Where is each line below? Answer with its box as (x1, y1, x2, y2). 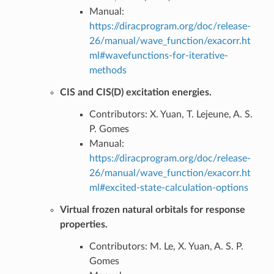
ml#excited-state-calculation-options (89, 182, 248, 193)
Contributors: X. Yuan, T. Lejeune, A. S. (89, 109, 253, 119)
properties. (59, 219, 108, 229)
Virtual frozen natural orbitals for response (59, 204, 245, 215)
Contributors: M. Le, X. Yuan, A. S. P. (89, 241, 243, 251)
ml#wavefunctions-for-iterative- (89, 50, 228, 61)
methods (89, 65, 127, 75)
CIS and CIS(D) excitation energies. (59, 87, 212, 97)
